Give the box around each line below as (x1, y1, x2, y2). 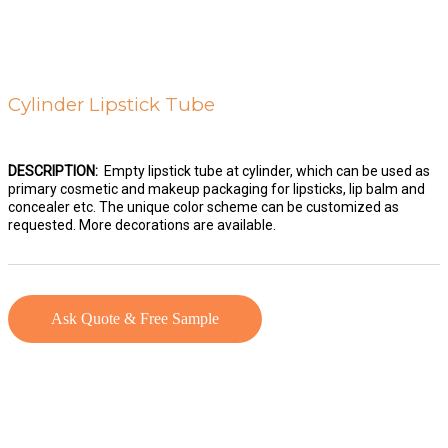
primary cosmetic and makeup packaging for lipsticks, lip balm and (8, 181, 425, 197)
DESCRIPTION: (8, 163, 98, 179)
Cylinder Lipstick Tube (8, 93, 215, 116)
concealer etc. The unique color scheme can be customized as (8, 199, 399, 215)
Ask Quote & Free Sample (51, 310, 219, 327)
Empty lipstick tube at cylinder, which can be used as (98, 163, 430, 179)
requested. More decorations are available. (8, 217, 276, 233)
